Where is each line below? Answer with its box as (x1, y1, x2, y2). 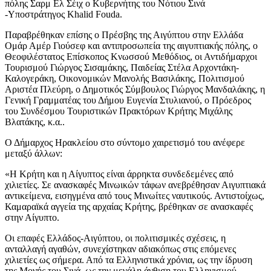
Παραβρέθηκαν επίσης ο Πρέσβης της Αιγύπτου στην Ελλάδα (5, 30, 243, 41)
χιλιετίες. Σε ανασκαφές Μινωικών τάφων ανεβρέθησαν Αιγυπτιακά (5, 180, 266, 191)
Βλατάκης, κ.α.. (5, 117, 65, 128)
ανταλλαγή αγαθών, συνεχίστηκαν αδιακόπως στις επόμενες (5, 244, 236, 255)
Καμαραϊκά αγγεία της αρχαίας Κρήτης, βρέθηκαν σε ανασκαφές (5, 201, 253, 212)
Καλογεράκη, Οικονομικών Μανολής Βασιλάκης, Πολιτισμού (5, 73, 244, 84)
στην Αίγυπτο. (5, 212, 59, 223)
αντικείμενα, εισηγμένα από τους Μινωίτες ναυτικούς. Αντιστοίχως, (5, 191, 264, 201)
